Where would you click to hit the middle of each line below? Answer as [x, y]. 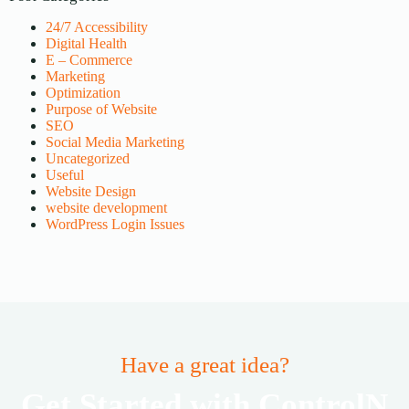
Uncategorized [88, 158]
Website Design [91, 191]
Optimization [83, 92]
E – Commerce [89, 59]
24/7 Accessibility [97, 26]
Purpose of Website [101, 109]
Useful [65, 174]
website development [106, 207]
